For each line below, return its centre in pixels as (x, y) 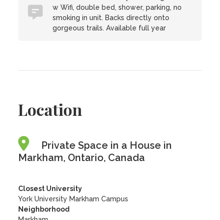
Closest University (50, 189)
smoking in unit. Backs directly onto (111, 18)
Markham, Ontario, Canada (82, 158)
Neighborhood (44, 209)
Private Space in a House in (107, 145)
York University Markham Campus (73, 199)
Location (50, 109)
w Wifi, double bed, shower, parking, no (117, 7)
